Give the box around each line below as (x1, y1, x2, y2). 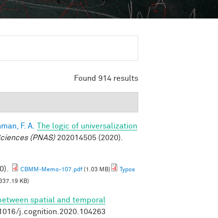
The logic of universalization (37, 122, 137, 130)
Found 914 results (74, 74, 138, 82)
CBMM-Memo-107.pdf (20, 166, 82, 173)
